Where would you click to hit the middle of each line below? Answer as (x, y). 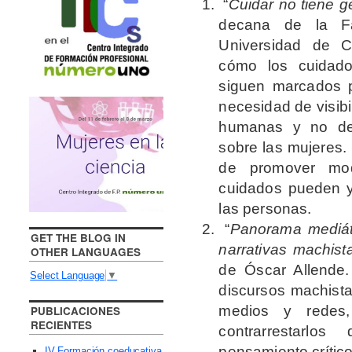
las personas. (265, 209)
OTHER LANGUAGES (86, 252)
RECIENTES (62, 324)
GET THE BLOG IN (79, 238)
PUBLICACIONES (76, 310)
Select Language (68, 275)
